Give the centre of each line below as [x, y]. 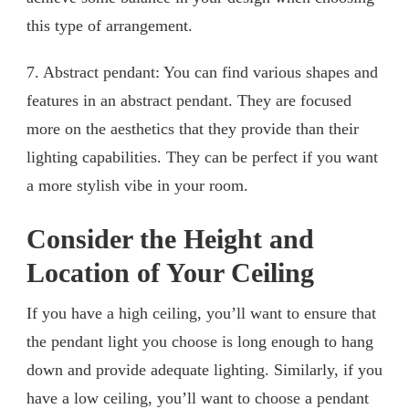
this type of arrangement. [110, 25]
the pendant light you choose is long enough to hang [200, 341]
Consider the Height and [170, 239]
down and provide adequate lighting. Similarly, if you [204, 369]
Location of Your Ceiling [170, 273]
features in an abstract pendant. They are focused [189, 100]
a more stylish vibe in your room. [137, 185]
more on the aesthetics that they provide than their [193, 128]
